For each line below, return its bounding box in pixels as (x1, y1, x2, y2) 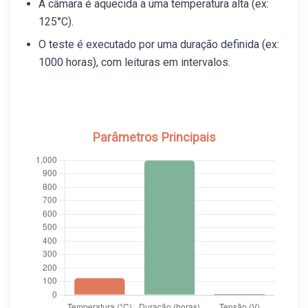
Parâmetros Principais (92, 130, 216, 145)
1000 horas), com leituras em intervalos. (38, 55, 231, 69)
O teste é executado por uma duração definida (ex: (38, 37, 280, 51)
